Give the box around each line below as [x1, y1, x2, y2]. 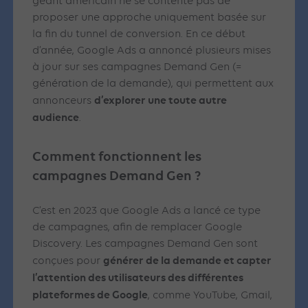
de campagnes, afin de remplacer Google [32, 222, 243, 234]
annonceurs [32, 96, 95, 107]
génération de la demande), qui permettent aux [32, 78, 274, 90]
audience [32, 111, 80, 124]
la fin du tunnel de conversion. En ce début [32, 29, 246, 41]
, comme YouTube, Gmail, [148, 290, 273, 302]
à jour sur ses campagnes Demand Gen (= [32, 62, 242, 74]
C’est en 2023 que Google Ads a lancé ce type [32, 206, 261, 217]
